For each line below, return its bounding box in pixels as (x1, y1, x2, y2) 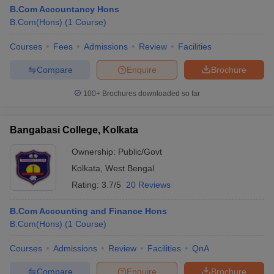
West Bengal (105, 163, 154, 173)
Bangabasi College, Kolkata (10, 125, 138, 135)
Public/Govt (118, 147, 162, 157)
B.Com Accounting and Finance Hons (10, 206, 167, 216)
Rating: (72, 180, 102, 190)
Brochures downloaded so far (100, 89, 200, 98)
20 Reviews (126, 180, 171, 190)
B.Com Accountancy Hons (10, 4, 119, 14)
